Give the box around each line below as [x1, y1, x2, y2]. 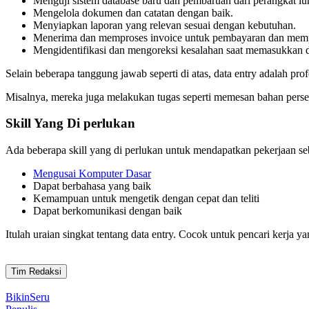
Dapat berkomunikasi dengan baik [33, 205, 182, 217]
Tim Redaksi [11, 266, 61, 277]
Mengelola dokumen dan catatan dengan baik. [33, 6, 233, 19]
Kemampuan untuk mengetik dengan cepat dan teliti [33, 192, 259, 205]
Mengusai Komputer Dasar [33, 168, 151, 180]
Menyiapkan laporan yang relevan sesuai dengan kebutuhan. [33, 19, 296, 31]
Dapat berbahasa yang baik [33, 180, 151, 192]
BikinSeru [6, 291, 50, 303]
